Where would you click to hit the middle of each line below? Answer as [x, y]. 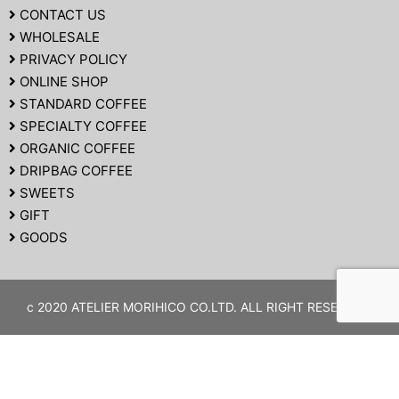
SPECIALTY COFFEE [81, 126]
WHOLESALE [58, 37]
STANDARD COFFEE [81, 103]
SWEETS [45, 192]
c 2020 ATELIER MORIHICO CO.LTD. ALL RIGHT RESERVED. [199, 306]
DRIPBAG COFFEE [74, 170]
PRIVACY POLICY [72, 59]
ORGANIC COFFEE [76, 148]
